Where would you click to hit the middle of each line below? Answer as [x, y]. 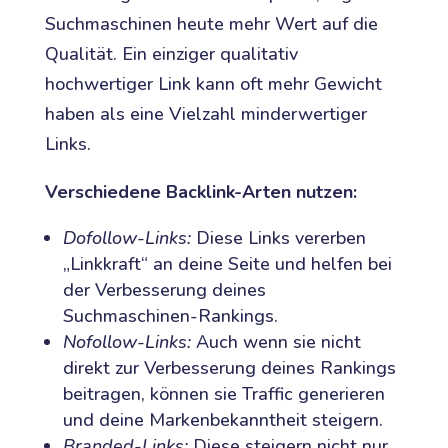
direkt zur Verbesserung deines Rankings [229, 367]
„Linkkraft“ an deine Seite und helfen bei [227, 263]
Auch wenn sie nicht [275, 341]
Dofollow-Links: [126, 237]
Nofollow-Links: [126, 341]
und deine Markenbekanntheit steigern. [222, 419]
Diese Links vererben [278, 237]
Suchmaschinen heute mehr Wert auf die [211, 23]
